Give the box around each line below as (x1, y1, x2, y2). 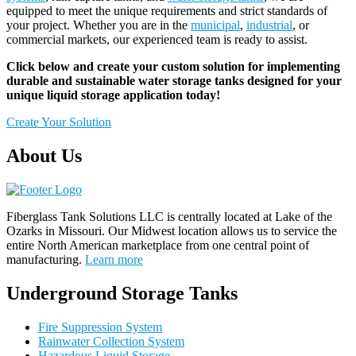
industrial (246, 18, 292, 33)
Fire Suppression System (38, 319, 162, 334)
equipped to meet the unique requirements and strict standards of (6, 4, 327, 18)
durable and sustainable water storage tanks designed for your (6, 74, 342, 88)
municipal (191, 18, 240, 33)
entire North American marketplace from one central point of (6, 238, 309, 252)
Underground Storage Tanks (6, 282, 238, 304)
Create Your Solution (6, 115, 111, 130)
